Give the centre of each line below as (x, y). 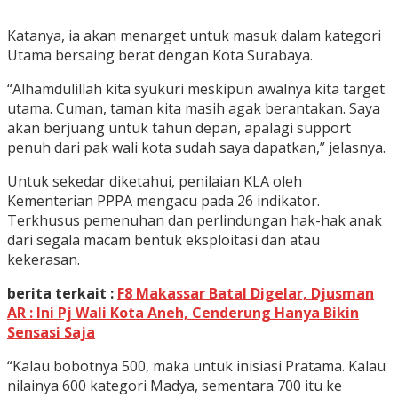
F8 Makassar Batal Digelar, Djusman (246, 294)
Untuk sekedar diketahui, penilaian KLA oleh (155, 182)
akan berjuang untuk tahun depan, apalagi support (179, 128)
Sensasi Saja (51, 333)
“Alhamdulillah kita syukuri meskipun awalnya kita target (196, 89)
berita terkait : (62, 294)
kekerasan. (44, 260)
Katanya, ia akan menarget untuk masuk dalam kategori (194, 36)
